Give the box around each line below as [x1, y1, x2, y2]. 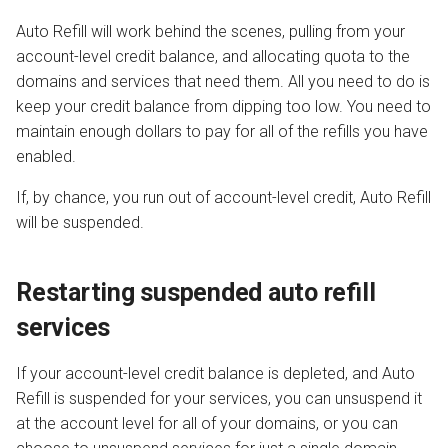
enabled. [16, 146, 76, 166]
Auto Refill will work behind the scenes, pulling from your [16, 21, 405, 41]
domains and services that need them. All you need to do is [16, 71, 430, 91]
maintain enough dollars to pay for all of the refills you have [16, 121, 428, 141]
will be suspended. [16, 212, 144, 232]
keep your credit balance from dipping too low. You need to [16, 96, 431, 116]
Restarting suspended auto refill [16, 277, 376, 307]
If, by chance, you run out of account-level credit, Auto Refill [16, 187, 431, 207]
